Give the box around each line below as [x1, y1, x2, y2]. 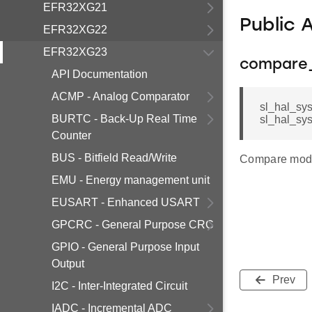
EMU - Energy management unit [52, 174, 210, 186]
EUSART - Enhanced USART [52, 196, 200, 208]
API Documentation [52, 68, 148, 80]
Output [52, 258, 84, 270]
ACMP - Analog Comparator [52, 91, 189, 102]
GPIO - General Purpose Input [52, 241, 199, 253]
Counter [52, 130, 91, 141]
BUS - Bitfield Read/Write [52, 152, 177, 164]
